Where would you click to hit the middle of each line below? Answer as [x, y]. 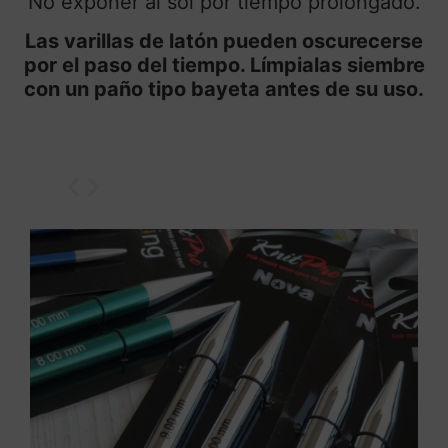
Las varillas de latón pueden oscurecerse [224, 40]
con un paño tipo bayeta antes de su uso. [224, 88]
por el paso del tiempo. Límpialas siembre [224, 64]
